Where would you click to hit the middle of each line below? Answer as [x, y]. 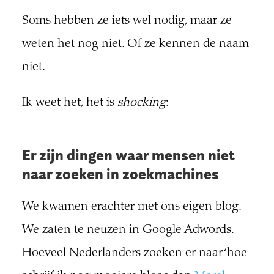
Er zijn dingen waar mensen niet [128, 155]
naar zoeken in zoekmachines [120, 174]
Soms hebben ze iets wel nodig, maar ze [127, 21]
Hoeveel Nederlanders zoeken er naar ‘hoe [134, 253]
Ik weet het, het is [69, 103]
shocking [141, 103]
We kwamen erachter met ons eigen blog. [131, 207]
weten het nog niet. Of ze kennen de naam [135, 44]
